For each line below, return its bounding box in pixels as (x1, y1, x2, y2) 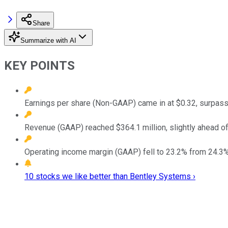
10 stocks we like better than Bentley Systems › (24, 171, 195, 181)
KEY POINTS (4, 58, 75, 73)
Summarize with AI (20, 36, 76, 44)
